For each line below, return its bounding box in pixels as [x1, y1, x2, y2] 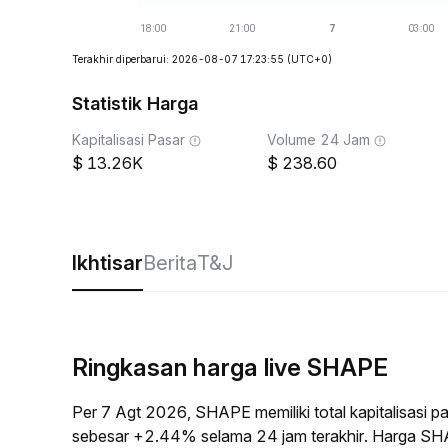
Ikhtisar [72, 251, 143, 275]
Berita [143, 251, 197, 275]
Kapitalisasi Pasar [72, 131, 185, 148]
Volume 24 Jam [267, 131, 370, 148]
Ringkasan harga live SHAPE [72, 353, 388, 382]
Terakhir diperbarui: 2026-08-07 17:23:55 [72, 53, 284, 65]
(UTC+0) [287, 53, 332, 65]
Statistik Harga [72, 93, 198, 114]
